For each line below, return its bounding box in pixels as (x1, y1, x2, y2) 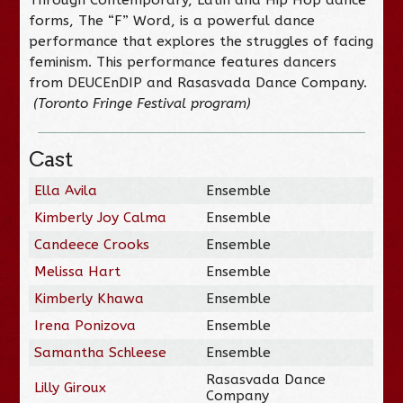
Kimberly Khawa (34, 290, 145, 307)
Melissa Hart (34, 263, 121, 280)
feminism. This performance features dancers (29, 53, 337, 70)
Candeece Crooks (34, 236, 150, 253)
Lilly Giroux (34, 379, 107, 396)
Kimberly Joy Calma (34, 209, 167, 226)
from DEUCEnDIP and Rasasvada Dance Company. (29, 74, 368, 91)
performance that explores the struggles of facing (29, 32, 374, 49)
